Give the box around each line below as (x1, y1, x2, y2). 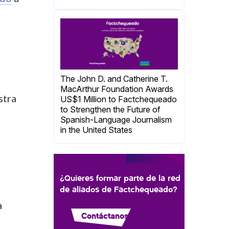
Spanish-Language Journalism (60, 114, 172, 125)
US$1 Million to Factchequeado (60, 94, 177, 104)
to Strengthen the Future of (60, 104, 161, 114)
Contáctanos (81, 211, 128, 221)
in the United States (60, 125, 132, 135)
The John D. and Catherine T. (60, 74, 168, 84)
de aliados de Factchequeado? (60, 184, 177, 195)
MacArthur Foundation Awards (60, 84, 173, 94)
